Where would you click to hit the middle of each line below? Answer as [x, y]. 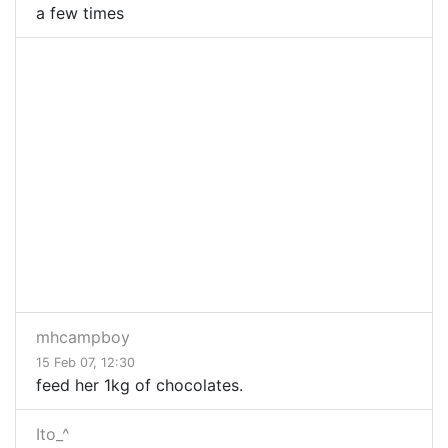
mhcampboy [83, 337]
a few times [80, 13]
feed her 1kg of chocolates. [139, 385]
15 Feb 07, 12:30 [85, 363]
